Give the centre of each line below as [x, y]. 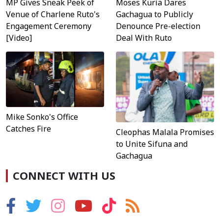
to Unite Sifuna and [152, 144]
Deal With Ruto [144, 38]
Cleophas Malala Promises [165, 132]
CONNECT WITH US [64, 175]
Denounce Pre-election [158, 26]
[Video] [19, 38]
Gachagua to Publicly [154, 14]
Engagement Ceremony [49, 26]
